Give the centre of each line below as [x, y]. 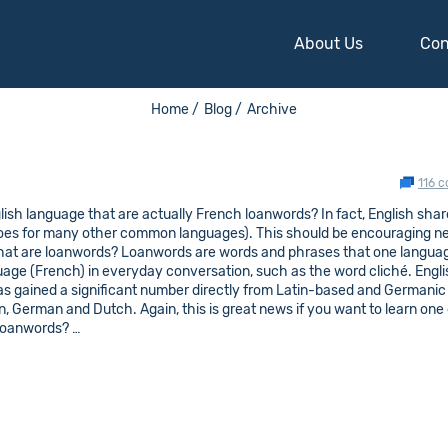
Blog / [223, 109]
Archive [272, 109]
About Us [328, 43]
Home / [175, 109]
